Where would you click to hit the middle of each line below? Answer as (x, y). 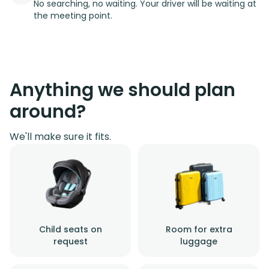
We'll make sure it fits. (60, 136)
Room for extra (199, 229)
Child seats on (70, 229)
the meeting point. (73, 15)
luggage (199, 241)
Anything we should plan (122, 90)
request (70, 241)
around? (48, 111)
